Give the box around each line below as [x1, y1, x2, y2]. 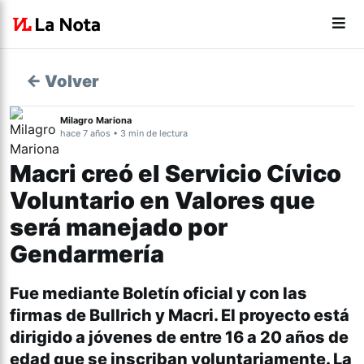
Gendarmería [10, 240, 164, 268]
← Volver [26, 71, 99, 91]
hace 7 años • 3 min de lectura [60, 128, 188, 139]
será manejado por [10, 213, 227, 241]
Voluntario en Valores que [10, 186, 315, 214]
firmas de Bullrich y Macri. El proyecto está [10, 305, 349, 326]
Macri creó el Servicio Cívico [10, 159, 341, 188]
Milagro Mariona [60, 115, 132, 126]
